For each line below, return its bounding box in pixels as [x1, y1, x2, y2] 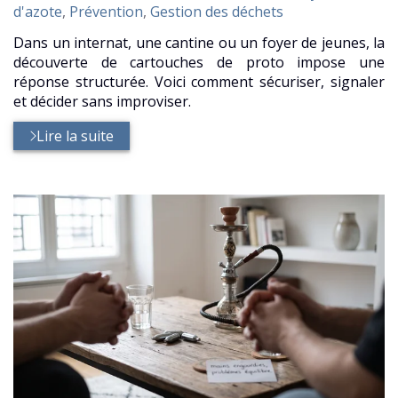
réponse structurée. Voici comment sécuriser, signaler [13, 71, 385, 92]
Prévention [69, 2, 143, 22]
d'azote [13, 2, 62, 22]
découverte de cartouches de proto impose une [13, 52, 385, 72]
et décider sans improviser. [13, 91, 191, 111]
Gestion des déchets [150, 2, 283, 22]
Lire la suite [36, 126, 115, 147]
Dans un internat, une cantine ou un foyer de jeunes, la [13, 32, 385, 52]
